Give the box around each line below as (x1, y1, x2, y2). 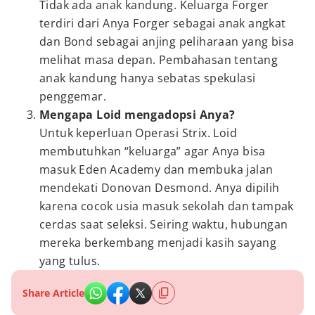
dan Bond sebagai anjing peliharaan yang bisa (39, 34, 295, 49)
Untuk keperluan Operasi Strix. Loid (39, 125, 237, 141)
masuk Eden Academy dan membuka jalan (39, 162, 274, 177)
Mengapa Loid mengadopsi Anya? (39, 107, 236, 122)
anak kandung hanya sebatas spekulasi (39, 70, 256, 86)
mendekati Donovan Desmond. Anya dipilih (39, 180, 280, 195)
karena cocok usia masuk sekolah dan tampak (39, 198, 294, 214)
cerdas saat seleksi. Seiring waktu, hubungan (39, 217, 288, 232)
